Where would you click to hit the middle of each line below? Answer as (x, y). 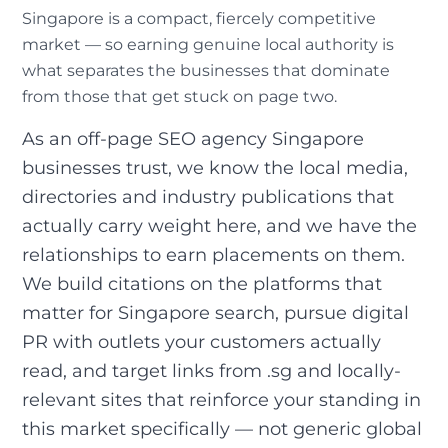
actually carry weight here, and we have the (219, 225)
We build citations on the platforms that (202, 283)
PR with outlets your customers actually (201, 341)
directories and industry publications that (208, 196)
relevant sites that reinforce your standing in (221, 399)
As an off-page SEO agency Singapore (193, 138)
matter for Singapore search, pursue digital (215, 312)
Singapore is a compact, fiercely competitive (199, 18)
